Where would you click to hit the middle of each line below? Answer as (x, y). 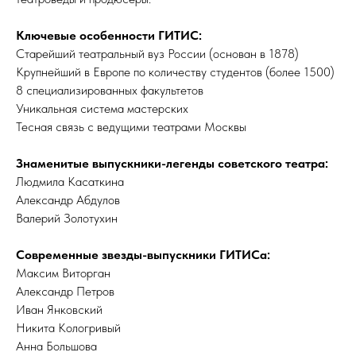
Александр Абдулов (68, 200)
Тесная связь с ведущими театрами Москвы (131, 127)
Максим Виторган (63, 273)
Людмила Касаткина (70, 182)
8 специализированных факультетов (110, 90)
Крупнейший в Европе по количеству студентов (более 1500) (175, 72)
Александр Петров (65, 291)
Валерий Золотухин (67, 218)
